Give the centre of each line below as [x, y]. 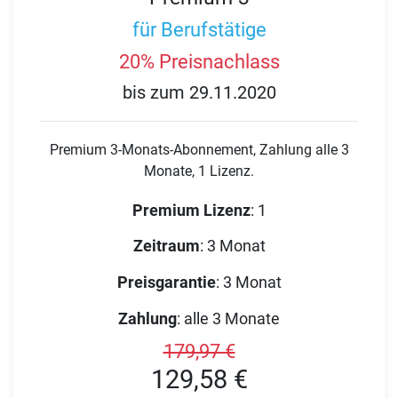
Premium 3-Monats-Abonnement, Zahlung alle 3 [199, 149]
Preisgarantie [166, 282]
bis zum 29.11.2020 [199, 93]
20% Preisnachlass [199, 61]
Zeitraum [166, 246]
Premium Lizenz [191, 210]
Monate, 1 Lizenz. [199, 171]
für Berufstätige [199, 30]
